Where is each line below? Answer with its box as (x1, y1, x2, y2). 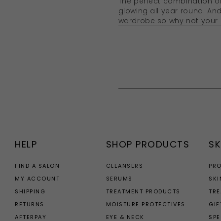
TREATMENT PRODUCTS (106, 187, 181, 195)
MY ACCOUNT (15, 174, 60, 183)
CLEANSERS (106, 161, 144, 170)
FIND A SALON (15, 161, 60, 170)
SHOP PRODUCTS (106, 138, 190, 150)
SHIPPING (15, 187, 45, 195)
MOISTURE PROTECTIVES (106, 200, 185, 208)
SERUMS (106, 174, 133, 183)
